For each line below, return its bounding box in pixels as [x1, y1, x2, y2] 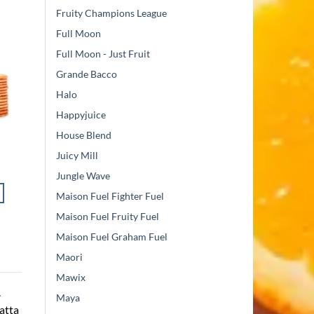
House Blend [56, 129, 111, 142]
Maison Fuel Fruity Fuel [56, 210, 159, 223]
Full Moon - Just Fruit [56, 48, 150, 60]
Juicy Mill [56, 149, 98, 162]
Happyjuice [56, 109, 106, 121]
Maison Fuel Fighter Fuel [56, 190, 164, 203]
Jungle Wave [56, 170, 110, 182]
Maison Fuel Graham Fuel [56, 231, 168, 243]
